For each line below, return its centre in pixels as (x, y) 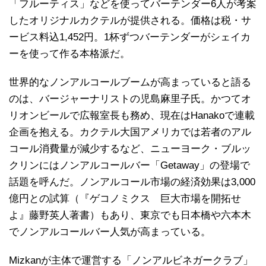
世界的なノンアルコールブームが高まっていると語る (130, 83)
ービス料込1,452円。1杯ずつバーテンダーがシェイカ (130, 37)
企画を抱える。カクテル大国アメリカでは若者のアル (130, 132)
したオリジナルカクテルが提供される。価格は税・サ (130, 21)
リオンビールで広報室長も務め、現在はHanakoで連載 (132, 116)
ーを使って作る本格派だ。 (69, 54)
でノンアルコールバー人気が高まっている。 (110, 232)
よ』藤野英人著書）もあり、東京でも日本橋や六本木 (130, 216)
